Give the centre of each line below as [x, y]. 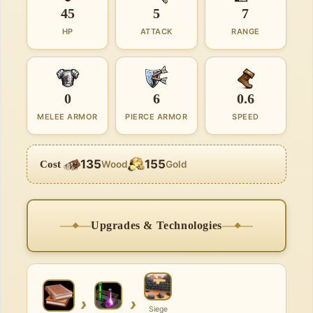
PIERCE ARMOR [156, 117]
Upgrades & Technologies [156, 225]
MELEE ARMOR [67, 117]
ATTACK [156, 31]
